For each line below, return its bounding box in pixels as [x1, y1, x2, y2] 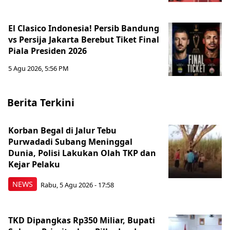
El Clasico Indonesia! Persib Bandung [8, 23, 159, 34]
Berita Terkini [7, 95, 74, 109]
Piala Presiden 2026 [8, 45, 87, 56]
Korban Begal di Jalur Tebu [8, 125, 117, 136]
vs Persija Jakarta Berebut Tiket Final [8, 34, 159, 45]
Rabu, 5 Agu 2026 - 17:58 [41, 180, 114, 189]
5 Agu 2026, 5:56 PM [8, 64, 69, 73]
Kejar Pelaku [8, 159, 60, 170]
